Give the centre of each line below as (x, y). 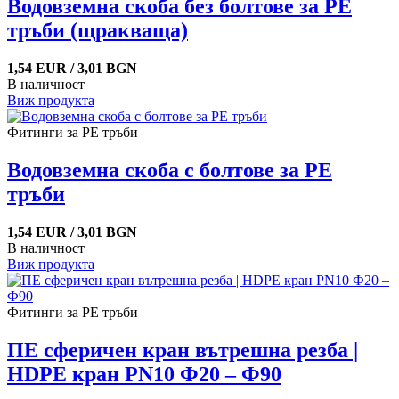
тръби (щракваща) (98, 31)
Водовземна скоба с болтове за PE (170, 171)
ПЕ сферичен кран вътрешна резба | (183, 350)
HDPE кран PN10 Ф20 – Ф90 (144, 375)
